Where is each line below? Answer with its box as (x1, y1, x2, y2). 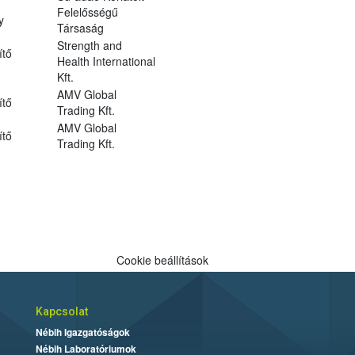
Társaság (56, 19, 104, 36)
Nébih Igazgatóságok (35, 324, 130, 339)
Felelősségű (56, 3, 118, 20)
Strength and (56, 36, 122, 53)
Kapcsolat (35, 304, 88, 318)
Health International (56, 52, 155, 69)
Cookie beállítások (116, 251, 208, 268)
